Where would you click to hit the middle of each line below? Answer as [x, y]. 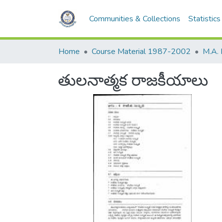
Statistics [205, 19]
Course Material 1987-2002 [141, 52]
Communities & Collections [135, 19]
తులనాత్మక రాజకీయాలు [133, 81]
